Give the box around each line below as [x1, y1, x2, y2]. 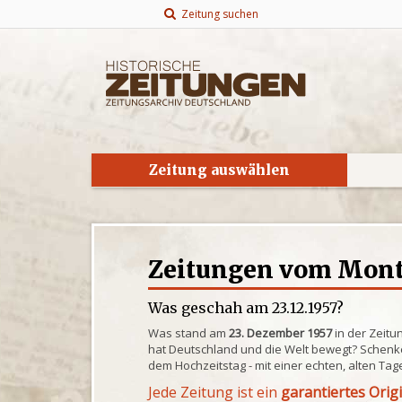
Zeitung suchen [175, 6, 258, 22]
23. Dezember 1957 [229, 325, 333, 341]
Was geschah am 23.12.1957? [148, 299, 345, 317]
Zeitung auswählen [149, 162, 290, 179]
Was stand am [148, 325, 230, 341]
